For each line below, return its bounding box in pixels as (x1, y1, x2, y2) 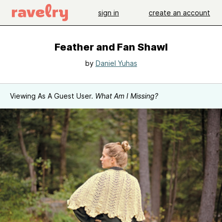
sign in (98, 8, 119, 17)
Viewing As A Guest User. (10, 92, 95, 100)
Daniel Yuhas (95, 59, 137, 67)
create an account (149, 8, 210, 17)
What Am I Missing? (95, 92, 158, 100)
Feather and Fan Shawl (54, 41, 168, 53)
